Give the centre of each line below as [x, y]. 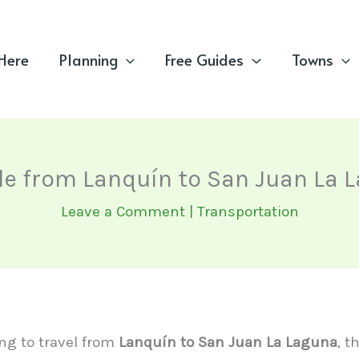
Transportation [248, 212]
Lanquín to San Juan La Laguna [228, 342]
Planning [88, 59]
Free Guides [205, 59]
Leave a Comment [123, 212]
